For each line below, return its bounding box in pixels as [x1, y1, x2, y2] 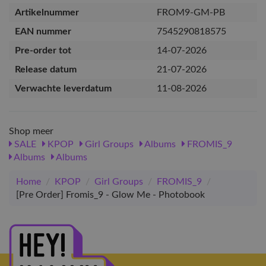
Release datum [15, 64, 77, 74]
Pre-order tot [15, 45, 71, 55]
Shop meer [9, 126, 53, 136]
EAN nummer [15, 26, 71, 36]
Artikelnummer [15, 7, 79, 17]
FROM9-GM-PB [157, 7, 225, 17]
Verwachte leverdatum [15, 83, 112, 93]
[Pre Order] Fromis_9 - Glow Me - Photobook [16, 189, 205, 199]
